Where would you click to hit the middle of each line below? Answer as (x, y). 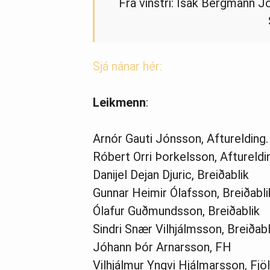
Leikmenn (119, 102)
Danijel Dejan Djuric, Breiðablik (171, 174)
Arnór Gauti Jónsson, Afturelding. (181, 138)
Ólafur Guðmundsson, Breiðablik (176, 211)
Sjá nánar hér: (127, 66)
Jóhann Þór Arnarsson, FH (162, 247)
